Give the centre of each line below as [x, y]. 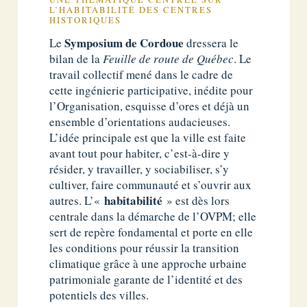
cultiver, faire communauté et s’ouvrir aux [151, 185]
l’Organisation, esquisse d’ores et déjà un [150, 106]
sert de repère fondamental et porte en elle [151, 232]
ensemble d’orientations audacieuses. [140, 122]
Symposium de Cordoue [124, 43]
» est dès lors [196, 201]
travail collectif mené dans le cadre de [142, 75]
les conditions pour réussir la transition [145, 248]
